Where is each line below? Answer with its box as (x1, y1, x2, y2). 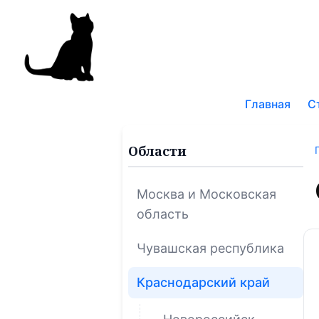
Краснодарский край (137, 274, 270, 290)
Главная (245, 96, 291, 111)
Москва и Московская (137, 186, 276, 202)
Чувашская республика (137, 240, 284, 256)
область (137, 206, 189, 221)
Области (128, 142, 187, 159)
